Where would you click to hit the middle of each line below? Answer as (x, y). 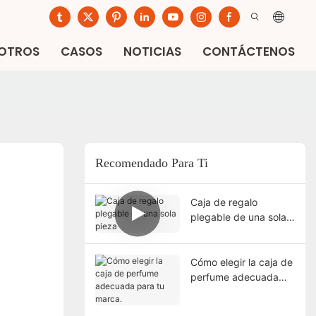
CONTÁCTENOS (249, 51)
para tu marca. (224, 291)
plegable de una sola (238, 217)
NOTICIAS (152, 51)
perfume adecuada (234, 276)
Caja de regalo (224, 202)
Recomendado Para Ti (151, 163)
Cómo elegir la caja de (241, 262)
